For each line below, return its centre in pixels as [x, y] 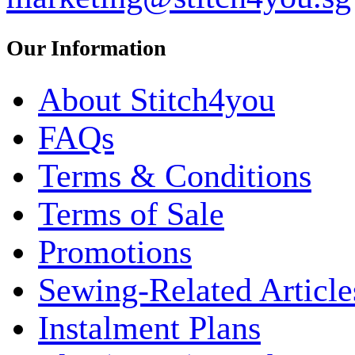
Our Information [86, 48]
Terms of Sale [131, 214]
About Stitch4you [157, 99]
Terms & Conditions [175, 176]
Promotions [115, 252]
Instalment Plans [149, 328]
